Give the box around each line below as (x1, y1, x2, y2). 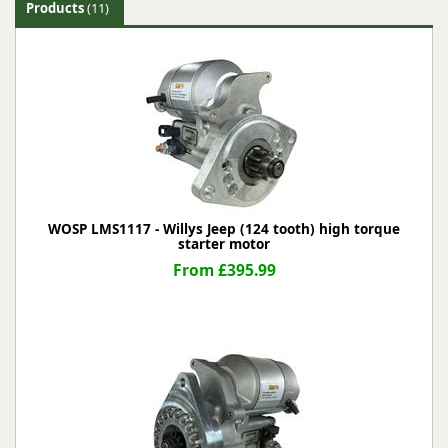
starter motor (178, 235, 270, 253)
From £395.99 (172, 259, 276, 281)
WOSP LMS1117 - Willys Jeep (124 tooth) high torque (48, 220, 400, 238)
